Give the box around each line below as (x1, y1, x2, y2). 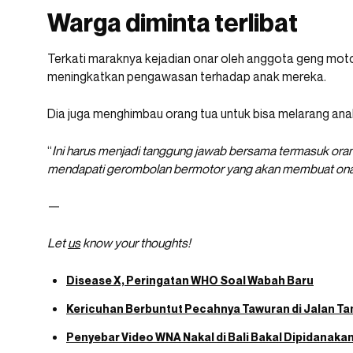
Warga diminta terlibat (47, 6, 298, 37)
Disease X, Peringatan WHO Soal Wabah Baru (66, 273, 314, 287)
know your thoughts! (80, 234, 191, 251)
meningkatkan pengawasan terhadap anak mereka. (47, 68, 326, 84)
